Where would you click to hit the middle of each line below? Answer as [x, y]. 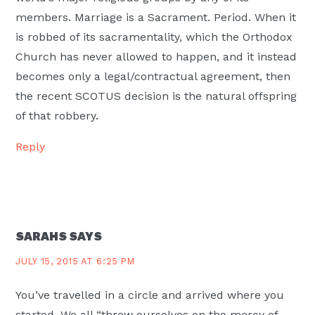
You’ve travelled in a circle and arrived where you [150, 295]
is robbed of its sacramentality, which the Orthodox [154, 37]
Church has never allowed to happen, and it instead [156, 57]
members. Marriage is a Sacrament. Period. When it [156, 18]
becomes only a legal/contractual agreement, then [153, 77]
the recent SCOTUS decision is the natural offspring [156, 96]
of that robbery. [57, 116]
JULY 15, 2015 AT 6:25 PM [75, 261]
